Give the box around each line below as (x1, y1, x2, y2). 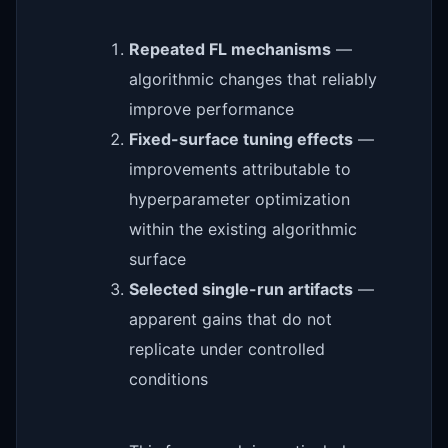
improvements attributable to (129, 158, 351, 179)
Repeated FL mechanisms (129, 38, 331, 59)
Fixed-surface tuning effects (129, 128, 353, 149)
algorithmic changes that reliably (129, 68, 377, 89)
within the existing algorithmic (129, 218, 357, 239)
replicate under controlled (129, 338, 325, 359)
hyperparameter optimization (129, 188, 350, 209)
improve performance (129, 98, 294, 119)
